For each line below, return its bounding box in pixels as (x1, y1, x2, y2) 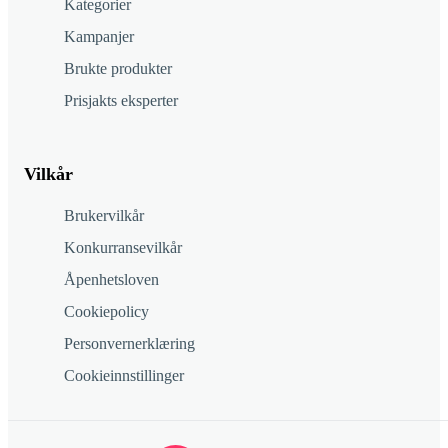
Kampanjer (64, 28, 134, 46)
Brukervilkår (64, 207, 144, 225)
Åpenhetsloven (64, 271, 159, 289)
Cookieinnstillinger (64, 367, 184, 385)
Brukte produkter (64, 60, 172, 78)
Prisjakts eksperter (64, 92, 178, 110)
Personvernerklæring (64, 335, 195, 353)
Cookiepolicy (64, 303, 149, 321)
